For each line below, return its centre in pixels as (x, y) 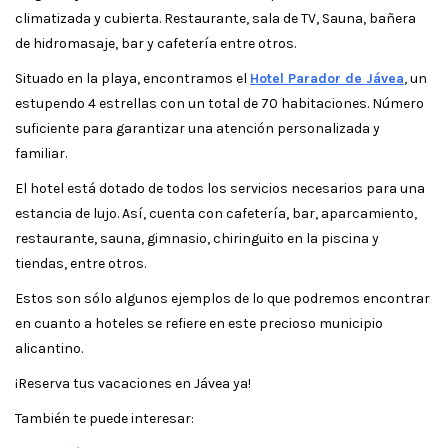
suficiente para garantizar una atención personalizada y (197, 128)
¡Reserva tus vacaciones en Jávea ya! (133, 383)
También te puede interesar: (104, 418)
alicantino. (49, 348)
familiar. (41, 153)
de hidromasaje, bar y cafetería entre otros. (155, 43)
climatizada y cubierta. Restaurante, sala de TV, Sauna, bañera (215, 18)
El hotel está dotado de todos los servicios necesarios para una (220, 188)
